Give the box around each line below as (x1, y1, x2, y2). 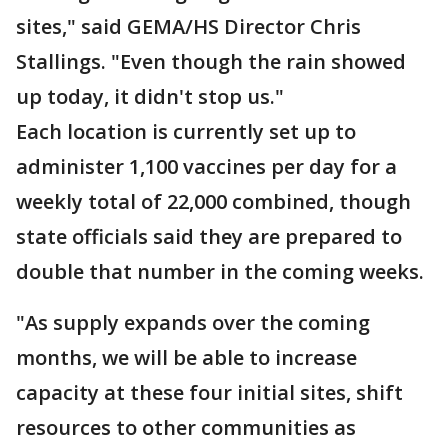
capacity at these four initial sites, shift (16, 379, 403, 406)
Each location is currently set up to (16, 118, 356, 145)
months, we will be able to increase (16, 344, 357, 371)
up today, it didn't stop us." (16, 83, 284, 110)
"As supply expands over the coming (16, 309, 370, 336)
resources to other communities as (16, 414, 356, 441)
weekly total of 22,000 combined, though (16, 188, 411, 215)
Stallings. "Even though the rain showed (16, 48, 406, 75)
